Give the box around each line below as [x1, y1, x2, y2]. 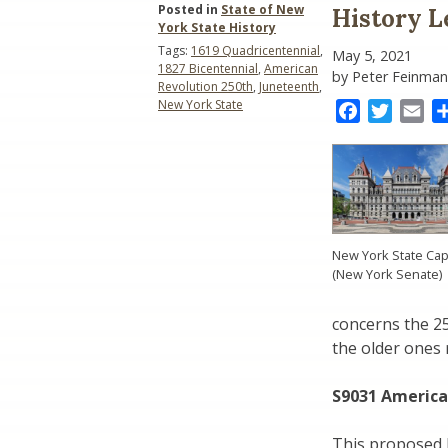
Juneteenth [259, 78, 319, 96]
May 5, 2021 [332, 46, 412, 66]
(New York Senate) [332, 265, 442, 284]
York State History [158, 19, 276, 37]
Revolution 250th [158, 78, 253, 96]
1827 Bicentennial [158, 60, 258, 78]
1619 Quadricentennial [191, 42, 320, 60]
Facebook [360, 100, 432, 123]
